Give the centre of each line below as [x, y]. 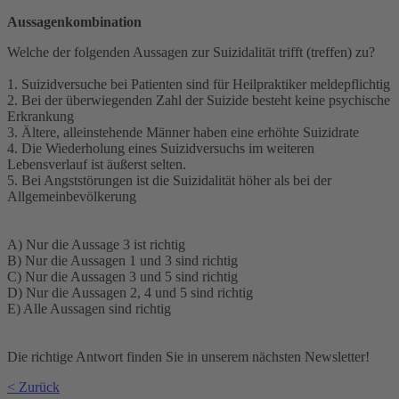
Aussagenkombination [74, 21]
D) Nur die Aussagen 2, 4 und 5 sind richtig [130, 292]
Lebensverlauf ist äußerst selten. [97, 164]
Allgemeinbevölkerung [72, 196]
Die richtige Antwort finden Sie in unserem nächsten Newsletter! [188, 356]
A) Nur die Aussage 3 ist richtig [96, 244]
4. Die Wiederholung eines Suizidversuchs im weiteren [161, 148]
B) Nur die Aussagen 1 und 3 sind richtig [122, 260]
